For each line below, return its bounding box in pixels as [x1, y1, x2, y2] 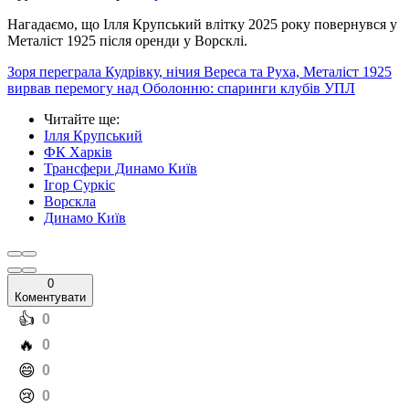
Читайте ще [44, 111, 116, 128]
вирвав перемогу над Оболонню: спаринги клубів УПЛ [7, 80, 355, 97]
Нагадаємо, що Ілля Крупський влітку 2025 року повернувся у [7, 16, 397, 33]
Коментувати [15, 290, 86, 305]
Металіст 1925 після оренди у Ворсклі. [7, 33, 247, 49]
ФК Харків [44, 144, 112, 161]
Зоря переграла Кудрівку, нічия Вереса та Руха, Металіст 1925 [7, 64, 392, 80]
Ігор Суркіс [44, 177, 115, 194]
